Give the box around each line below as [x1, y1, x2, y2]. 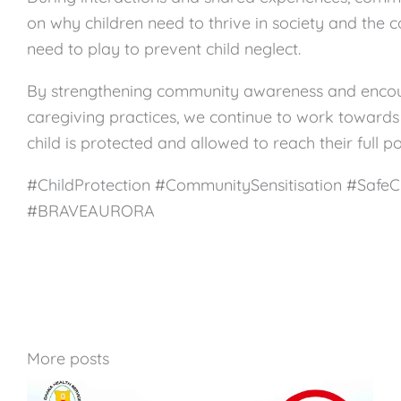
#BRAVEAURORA [27, 200, 155, 221]
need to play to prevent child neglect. [27, 38, 301, 59]
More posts [27, 348, 109, 369]
